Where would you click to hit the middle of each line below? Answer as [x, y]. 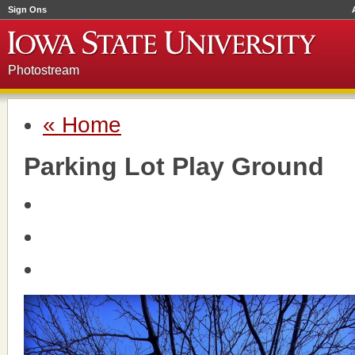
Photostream [44, 70]
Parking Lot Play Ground [174, 166]
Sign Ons [27, 10]
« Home [82, 125]
